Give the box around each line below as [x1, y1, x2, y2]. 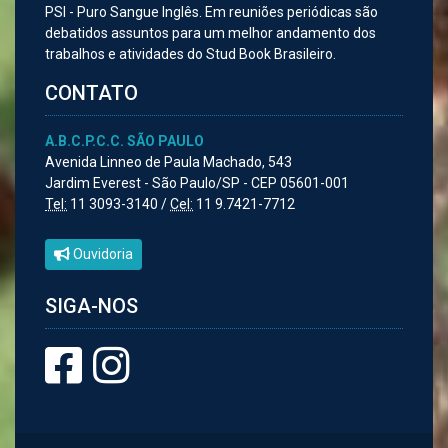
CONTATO [45, 80, 138, 105]
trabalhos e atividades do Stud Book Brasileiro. [45, 45, 336, 62]
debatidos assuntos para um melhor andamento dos [45, 24, 376, 41]
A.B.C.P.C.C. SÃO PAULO [45, 132, 204, 149]
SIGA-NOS [45, 293, 138, 318]
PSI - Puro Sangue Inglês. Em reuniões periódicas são [45, 3, 378, 20]
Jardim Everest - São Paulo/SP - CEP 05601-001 [45, 174, 349, 191]
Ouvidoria [70, 245, 133, 262]
